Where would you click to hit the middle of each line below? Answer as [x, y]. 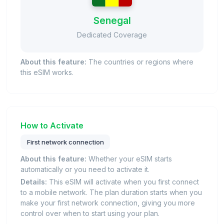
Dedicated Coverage [112, 35]
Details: [34, 182]
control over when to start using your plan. [90, 213]
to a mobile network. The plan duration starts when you [111, 192]
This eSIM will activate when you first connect [123, 182]
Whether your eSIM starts [129, 159]
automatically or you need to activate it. [85, 169]
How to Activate [52, 126]
